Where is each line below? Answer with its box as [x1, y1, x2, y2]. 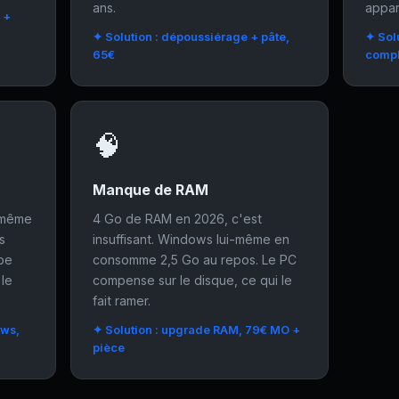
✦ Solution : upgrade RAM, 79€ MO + [93, 323, 301, 337]
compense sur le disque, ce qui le [93, 273, 293, 288]
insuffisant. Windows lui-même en [93, 232, 290, 247]
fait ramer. [93, 293, 151, 308]
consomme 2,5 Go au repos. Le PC [93, 252, 297, 267]
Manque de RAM [93, 181, 209, 199]
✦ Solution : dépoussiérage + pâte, [93, 30, 290, 44]
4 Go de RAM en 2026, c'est [93, 211, 263, 226]
